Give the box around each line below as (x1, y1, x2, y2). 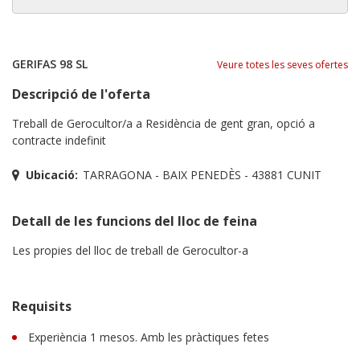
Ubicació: (26, 166, 78, 182)
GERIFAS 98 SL (12, 55, 88, 72)
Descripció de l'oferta (12, 84, 150, 103)
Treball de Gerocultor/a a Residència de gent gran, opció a (12, 115, 315, 131)
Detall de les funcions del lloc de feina (12, 211, 257, 230)
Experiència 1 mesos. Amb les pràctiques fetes (28, 329, 269, 345)
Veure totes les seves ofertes (217, 57, 348, 72)
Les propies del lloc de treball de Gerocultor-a (12, 242, 248, 258)
